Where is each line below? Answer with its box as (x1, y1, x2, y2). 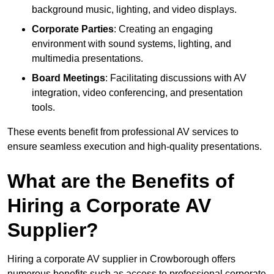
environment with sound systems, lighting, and (32, 38, 231, 49)
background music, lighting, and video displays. (32, 4, 237, 15)
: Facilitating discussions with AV (105, 72, 246, 83)
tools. (32, 102, 55, 113)
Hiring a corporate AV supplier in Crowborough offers (7, 253, 235, 264)
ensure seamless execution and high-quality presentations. (7, 141, 262, 152)
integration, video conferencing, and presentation (32, 87, 243, 98)
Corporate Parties (32, 23, 114, 34)
